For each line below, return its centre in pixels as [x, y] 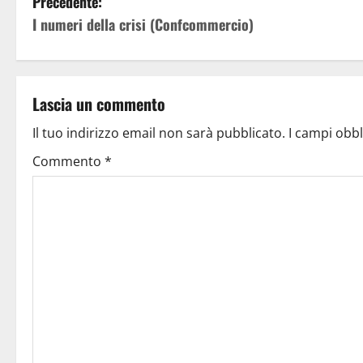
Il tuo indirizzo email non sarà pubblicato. [159, 132]
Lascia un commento [99, 103]
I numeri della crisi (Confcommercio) [143, 24]
